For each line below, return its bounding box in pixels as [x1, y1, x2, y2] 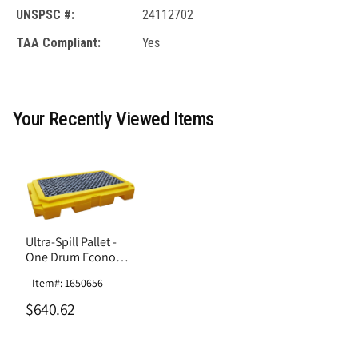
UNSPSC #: [16, 7, 74, 23]
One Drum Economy [26, 248, 132, 265]
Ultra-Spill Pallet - [26, 233, 117, 250]
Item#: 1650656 [32, 275, 103, 290]
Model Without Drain [26, 263, 136, 280]
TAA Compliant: [16, 35, 101, 51]
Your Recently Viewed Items [13, 108, 214, 131]
